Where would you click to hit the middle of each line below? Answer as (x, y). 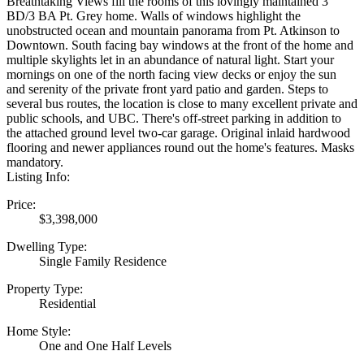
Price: (21, 204)
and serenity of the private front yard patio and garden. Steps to (167, 89)
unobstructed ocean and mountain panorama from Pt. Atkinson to (173, 30)
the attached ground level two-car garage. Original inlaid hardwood (178, 132)
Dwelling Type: (47, 246)
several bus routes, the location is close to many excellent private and (182, 103)
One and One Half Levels (105, 345)
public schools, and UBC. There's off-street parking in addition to (174, 118)
